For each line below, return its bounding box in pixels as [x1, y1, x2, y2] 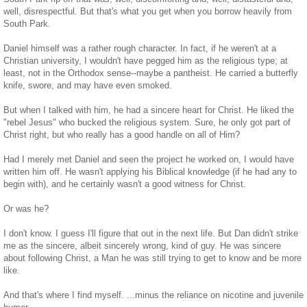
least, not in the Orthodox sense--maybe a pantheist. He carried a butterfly [3, 68, 298, 79]
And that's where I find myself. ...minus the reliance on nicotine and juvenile [3, 290, 304, 301]
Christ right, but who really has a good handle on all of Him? [3, 130, 240, 140]
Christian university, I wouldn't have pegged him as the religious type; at [3, 56, 288, 66]
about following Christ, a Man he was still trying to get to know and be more [3, 253, 302, 264]
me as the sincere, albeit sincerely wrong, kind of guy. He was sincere [3, 241, 281, 251]
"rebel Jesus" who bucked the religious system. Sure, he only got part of [3, 117, 291, 128]
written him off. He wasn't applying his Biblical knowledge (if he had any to [3, 167, 297, 177]
